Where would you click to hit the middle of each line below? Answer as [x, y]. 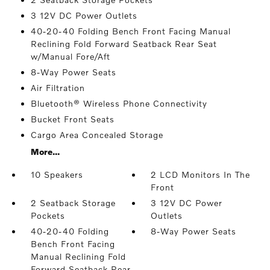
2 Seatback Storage [73, 203]
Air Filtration [58, 88]
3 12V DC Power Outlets [84, 16]
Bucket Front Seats [72, 119]
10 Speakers [57, 175]
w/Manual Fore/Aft [70, 57]
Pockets [48, 216]
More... [45, 152]
